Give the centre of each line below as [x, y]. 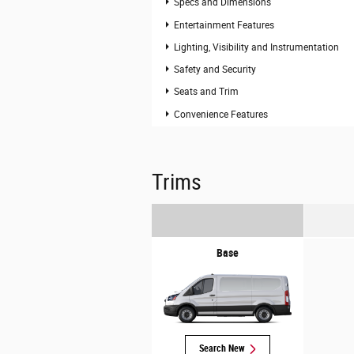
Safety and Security [215, 70]
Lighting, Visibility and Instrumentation [257, 47]
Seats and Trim [207, 92]
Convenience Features [221, 114]
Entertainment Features [224, 25]
